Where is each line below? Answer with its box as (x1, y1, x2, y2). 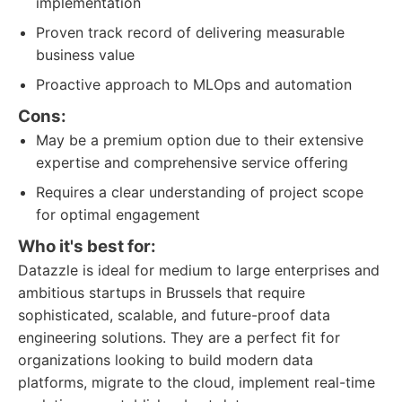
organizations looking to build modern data (18, 351, 313, 369)
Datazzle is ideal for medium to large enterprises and (18, 261, 380, 279)
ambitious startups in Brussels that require (18, 284, 305, 301)
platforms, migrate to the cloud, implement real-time (18, 373, 375, 391)
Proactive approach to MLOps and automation (36, 75, 352, 93)
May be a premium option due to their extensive (36, 131, 363, 149)
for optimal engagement (36, 205, 200, 223)
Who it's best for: (18, 236, 156, 257)
